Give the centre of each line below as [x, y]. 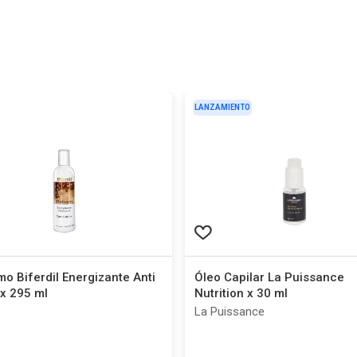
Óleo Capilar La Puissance [269, 277]
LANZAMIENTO [222, 107]
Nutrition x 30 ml [241, 293]
